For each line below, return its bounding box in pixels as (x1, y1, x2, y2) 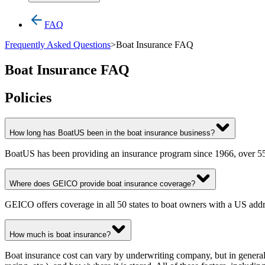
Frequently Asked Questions (5, 40, 111, 50)
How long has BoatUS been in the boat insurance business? (9, 128, 215, 137)
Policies (5, 89, 51, 105)
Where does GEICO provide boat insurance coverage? (9, 179, 195, 188)
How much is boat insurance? (9, 230, 111, 239)
